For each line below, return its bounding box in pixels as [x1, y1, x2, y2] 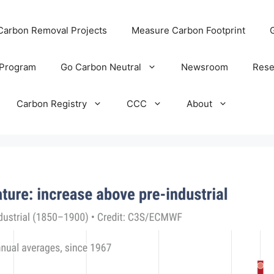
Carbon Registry [16, 98, 87, 109]
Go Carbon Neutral [60, 61, 141, 73]
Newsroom [180, 61, 228, 73]
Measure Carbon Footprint [131, 24, 245, 36]
